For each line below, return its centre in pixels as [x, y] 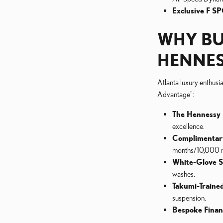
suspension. [189, 198]
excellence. [188, 126]
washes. [184, 174]
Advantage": [176, 94]
